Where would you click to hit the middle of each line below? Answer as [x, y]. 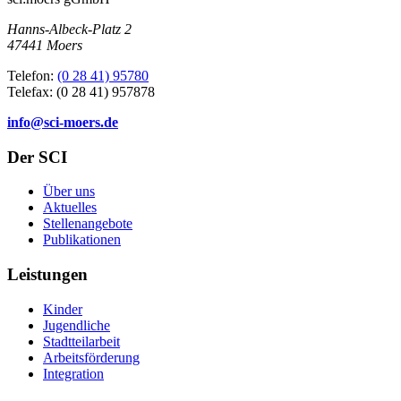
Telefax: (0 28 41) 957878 [81, 91]
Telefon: [32, 75]
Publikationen [82, 240]
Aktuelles [70, 208]
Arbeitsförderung [91, 357]
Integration [73, 373]
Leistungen [47, 274]
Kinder [63, 309]
